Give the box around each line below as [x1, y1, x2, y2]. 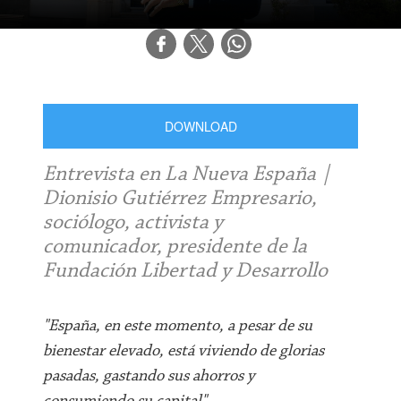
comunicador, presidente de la [43, 236, 308, 258]
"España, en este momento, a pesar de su [43, 318, 313, 335]
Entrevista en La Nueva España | [43, 164, 333, 185]
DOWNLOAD [164, 117, 237, 135]
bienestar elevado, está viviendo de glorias [43, 343, 325, 360]
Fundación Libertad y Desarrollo [43, 260, 328, 282]
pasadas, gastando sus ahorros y [43, 368, 256, 385]
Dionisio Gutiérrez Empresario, [43, 188, 318, 209]
